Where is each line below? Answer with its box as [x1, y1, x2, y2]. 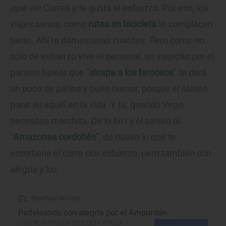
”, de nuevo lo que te [96, 132, 176, 143]
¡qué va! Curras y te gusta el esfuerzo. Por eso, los [10, 3, 208, 14]
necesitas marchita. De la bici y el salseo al [10, 116, 180, 127]
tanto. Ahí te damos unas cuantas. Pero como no [10, 35, 205, 46]
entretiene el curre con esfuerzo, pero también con [10, 148, 211, 159]
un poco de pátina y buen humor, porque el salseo [10, 83, 207, 94]
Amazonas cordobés [13, 132, 96, 143]
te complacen [156, 19, 213, 30]
